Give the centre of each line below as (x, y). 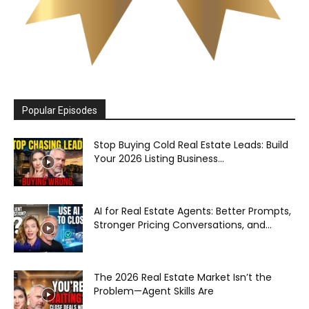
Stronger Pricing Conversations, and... (183, 225)
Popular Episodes (60, 111)
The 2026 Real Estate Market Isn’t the (183, 278)
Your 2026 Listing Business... (159, 159)
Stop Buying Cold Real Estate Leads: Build (191, 145)
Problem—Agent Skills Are (154, 291)
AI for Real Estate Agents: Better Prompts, (192, 211)
